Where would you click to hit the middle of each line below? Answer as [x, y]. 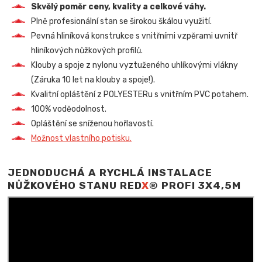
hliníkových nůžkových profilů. [87, 50]
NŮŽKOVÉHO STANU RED [75, 185]
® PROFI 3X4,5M [195, 185]
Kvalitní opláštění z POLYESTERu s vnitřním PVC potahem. [140, 94]
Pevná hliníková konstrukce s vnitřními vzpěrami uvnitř [135, 36]
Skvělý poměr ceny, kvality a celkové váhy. [119, 6]
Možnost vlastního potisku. [82, 138]
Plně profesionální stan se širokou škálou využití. [122, 21]
